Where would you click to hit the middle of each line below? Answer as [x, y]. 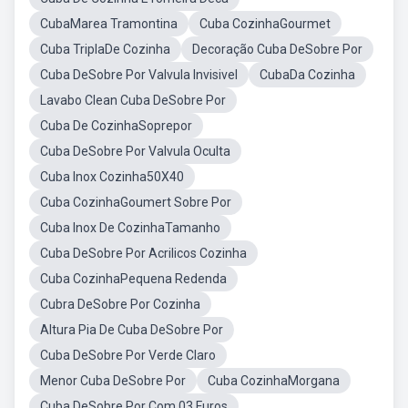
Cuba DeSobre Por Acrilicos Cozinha [143, 253]
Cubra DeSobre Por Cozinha [120, 304]
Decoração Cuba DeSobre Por [277, 49]
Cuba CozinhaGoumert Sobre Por [136, 202]
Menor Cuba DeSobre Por [113, 381]
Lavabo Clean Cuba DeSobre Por [133, 100]
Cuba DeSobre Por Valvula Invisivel [139, 75]
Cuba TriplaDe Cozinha [105, 49]
